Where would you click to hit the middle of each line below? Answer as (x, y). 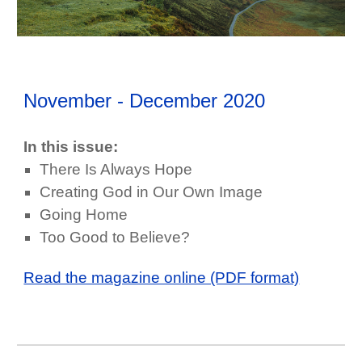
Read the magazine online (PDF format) (162, 278)
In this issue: (71, 147)
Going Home (84, 215)
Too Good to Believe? (115, 238)
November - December (124, 101)
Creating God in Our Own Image (152, 192)
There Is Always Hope (116, 170)
